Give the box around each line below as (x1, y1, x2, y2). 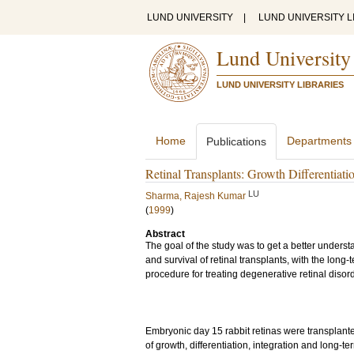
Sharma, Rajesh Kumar (145, 190, 246, 201)
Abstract (145, 228, 185, 239)
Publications (206, 135, 266, 148)
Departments (287, 134, 352, 147)
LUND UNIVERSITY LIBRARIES (217, 80, 344, 89)
